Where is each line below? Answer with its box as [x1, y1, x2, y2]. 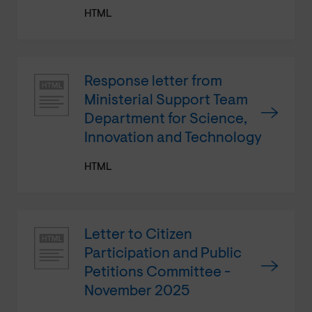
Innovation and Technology [84, 130, 262, 146]
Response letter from [84, 74, 222, 89]
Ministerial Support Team [84, 93, 248, 108]
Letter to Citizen [84, 227, 192, 242]
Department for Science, [84, 111, 247, 127]
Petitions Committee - [84, 265, 231, 280]
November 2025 [84, 283, 190, 299]
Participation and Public [84, 246, 242, 261]
